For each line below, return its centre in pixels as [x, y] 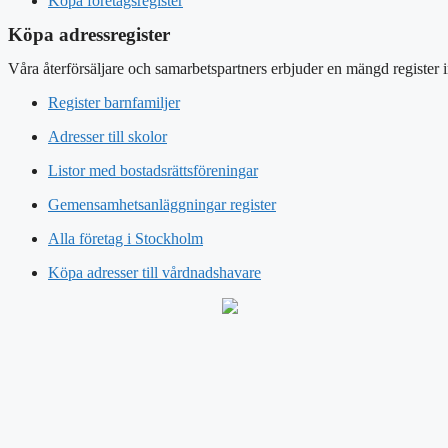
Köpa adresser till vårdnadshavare [154, 272]
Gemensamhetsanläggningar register [162, 204]
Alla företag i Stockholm [125, 238]
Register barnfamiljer [114, 102]
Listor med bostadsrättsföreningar [153, 170]
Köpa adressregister [89, 34]
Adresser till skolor [107, 136]
